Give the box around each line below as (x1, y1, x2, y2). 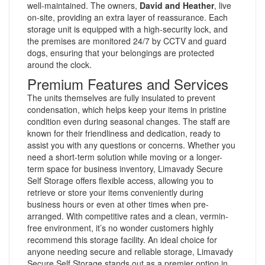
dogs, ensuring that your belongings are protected (27, 46, 214, 59)
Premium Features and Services (27, 73, 228, 94)
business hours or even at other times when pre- (27, 198, 209, 210)
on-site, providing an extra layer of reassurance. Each (27, 11, 228, 23)
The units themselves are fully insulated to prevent (27, 91, 215, 104)
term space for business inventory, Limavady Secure (27, 162, 223, 174)
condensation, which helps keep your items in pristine (27, 103, 227, 115)
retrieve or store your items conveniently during (27, 186, 203, 198)
